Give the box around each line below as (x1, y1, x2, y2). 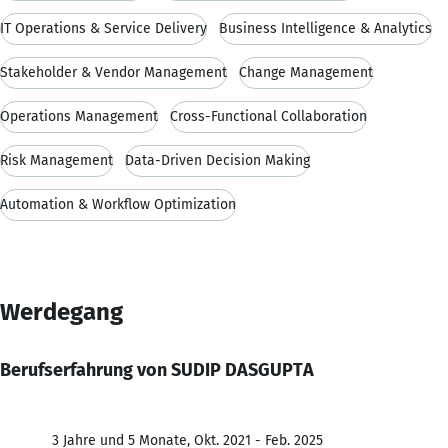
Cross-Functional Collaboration (170, 107, 367, 125)
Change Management (239, 63, 373, 81)
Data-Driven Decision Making (125, 151, 310, 169)
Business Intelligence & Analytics (219, 19, 432, 37)
